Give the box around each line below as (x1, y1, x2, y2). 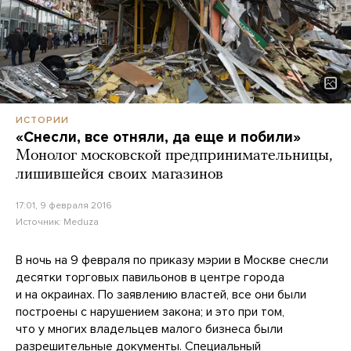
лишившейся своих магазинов (16, 166, 223, 183)
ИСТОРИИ (16, 114, 69, 125)
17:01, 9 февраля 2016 (16, 199, 112, 211)
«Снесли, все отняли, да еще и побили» (16, 128, 301, 146)
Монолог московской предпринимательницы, (16, 147, 332, 164)
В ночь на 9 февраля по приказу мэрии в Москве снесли (16, 251, 328, 268)
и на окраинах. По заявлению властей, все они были (16, 286, 306, 302)
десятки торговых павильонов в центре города (16, 269, 284, 285)
